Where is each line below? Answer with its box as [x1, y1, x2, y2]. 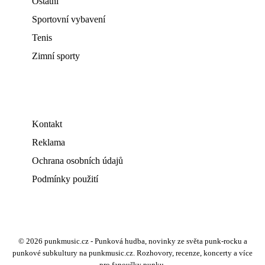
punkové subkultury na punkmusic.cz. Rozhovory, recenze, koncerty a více [12, 249, 253, 257]
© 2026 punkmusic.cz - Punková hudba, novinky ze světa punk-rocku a [18, 237, 247, 245]
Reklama [32, 137, 65, 147]
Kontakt [32, 119, 62, 129]
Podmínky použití [32, 174, 98, 184]
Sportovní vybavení [32, 14, 105, 24]
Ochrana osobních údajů [32, 156, 123, 166]
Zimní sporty [32, 51, 80, 61]
